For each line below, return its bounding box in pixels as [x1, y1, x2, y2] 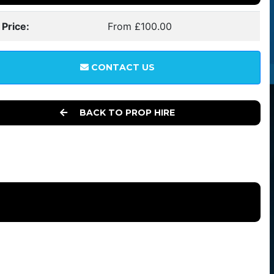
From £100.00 [108, 20, 172, 32]
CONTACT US [88, 62, 155, 73]
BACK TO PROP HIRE [76, 107, 175, 118]
